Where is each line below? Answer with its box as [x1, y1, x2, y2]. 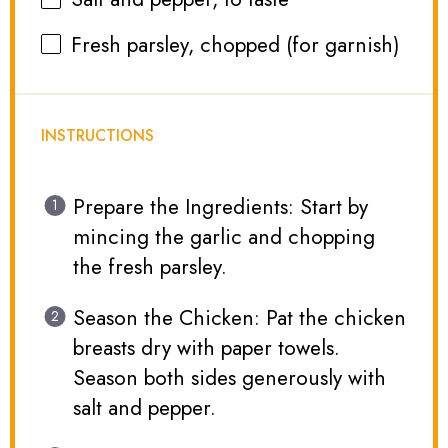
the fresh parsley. [72, 252, 227, 283]
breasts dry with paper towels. [72, 333, 340, 364]
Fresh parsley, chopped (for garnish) [71, 29, 401, 60]
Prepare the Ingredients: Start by [72, 192, 368, 223]
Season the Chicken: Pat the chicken [72, 303, 406, 334]
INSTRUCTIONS [41, 123, 155, 147]
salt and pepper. [72, 393, 216, 424]
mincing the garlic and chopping [72, 222, 375, 253]
